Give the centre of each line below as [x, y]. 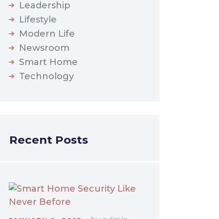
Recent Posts [48, 140]
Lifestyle [38, 20]
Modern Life [47, 34]
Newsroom [44, 48]
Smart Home [49, 62]
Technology [47, 77]
